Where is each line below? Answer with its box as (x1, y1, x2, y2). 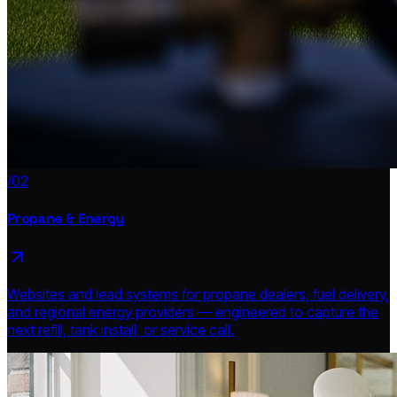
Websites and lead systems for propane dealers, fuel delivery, (7, 285, 389, 303)
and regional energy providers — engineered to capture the (7, 303, 378, 321)
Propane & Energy (7, 208, 124, 228)
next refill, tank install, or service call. (7, 321, 234, 339)
